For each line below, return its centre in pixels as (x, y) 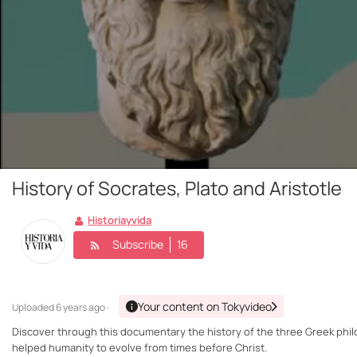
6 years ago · (82, 308)
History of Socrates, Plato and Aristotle (177, 188)
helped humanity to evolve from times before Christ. (139, 348)
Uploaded (34, 308)
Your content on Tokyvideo (205, 307)
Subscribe (138, 244)
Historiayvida (120, 220)
